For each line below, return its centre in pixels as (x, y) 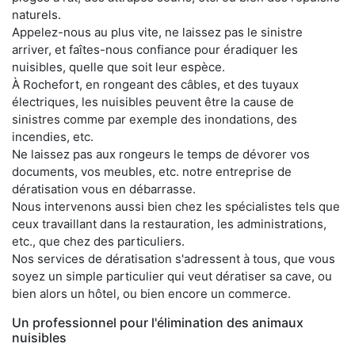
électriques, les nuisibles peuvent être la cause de (153, 101)
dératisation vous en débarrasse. (104, 189)
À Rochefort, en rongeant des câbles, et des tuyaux (155, 84)
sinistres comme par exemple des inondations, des (155, 119)
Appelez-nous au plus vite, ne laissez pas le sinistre (157, 32)
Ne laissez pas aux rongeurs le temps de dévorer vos (161, 154)
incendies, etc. (53, 136)
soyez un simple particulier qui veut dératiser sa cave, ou (172, 276)
